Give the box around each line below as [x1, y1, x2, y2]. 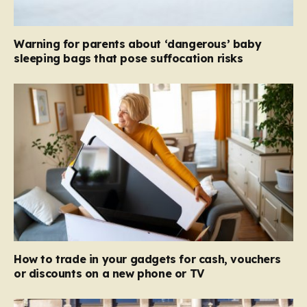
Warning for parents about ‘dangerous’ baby [14, 37, 262, 51]
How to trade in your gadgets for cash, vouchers [14, 251, 281, 266]
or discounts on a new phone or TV [14, 266, 204, 280]
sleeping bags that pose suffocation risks [14, 51, 243, 66]
